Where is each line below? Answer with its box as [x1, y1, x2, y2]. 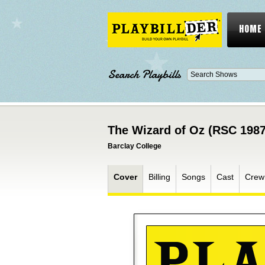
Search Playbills [108, 66, 181, 82]
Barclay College [108, 142, 161, 150]
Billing [148, 172, 170, 182]
